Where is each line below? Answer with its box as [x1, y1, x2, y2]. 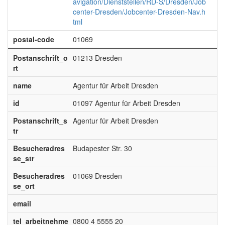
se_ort [13, 181, 35, 191]
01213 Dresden [72, 53, 122, 63]
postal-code [13, 34, 54, 44]
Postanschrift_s [13, 116, 67, 126]
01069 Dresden [72, 171, 122, 181]
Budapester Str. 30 [72, 143, 132, 153]
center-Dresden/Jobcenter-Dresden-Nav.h [72, 7, 205, 17]
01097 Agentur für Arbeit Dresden [72, 98, 180, 108]
